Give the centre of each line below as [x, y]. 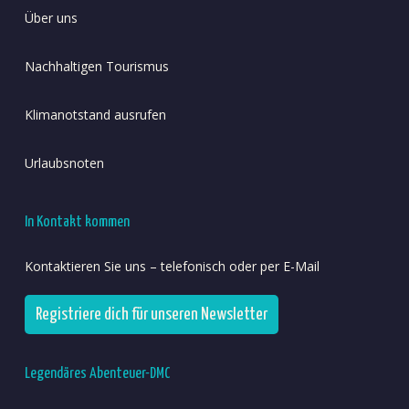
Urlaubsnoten [64, 163]
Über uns [51, 17]
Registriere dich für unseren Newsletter [151, 314]
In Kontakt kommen [77, 222]
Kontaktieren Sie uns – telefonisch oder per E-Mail [172, 266]
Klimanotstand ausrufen [95, 114]
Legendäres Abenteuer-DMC [97, 373]
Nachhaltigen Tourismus [96, 66]
